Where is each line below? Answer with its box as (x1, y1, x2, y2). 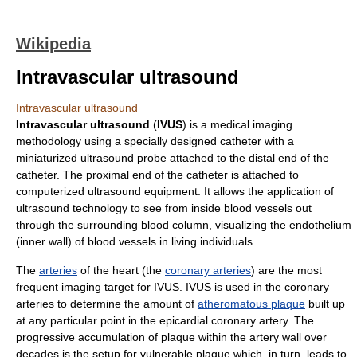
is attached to (228, 168, 299, 181)
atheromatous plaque (198, 297, 305, 310)
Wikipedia (16, 35, 91, 53)
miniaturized (16, 151, 80, 164)
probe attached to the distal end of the (134, 151, 329, 164)
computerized (16, 185, 88, 198)
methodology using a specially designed (16, 135, 220, 147)
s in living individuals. (151, 235, 256, 248)
